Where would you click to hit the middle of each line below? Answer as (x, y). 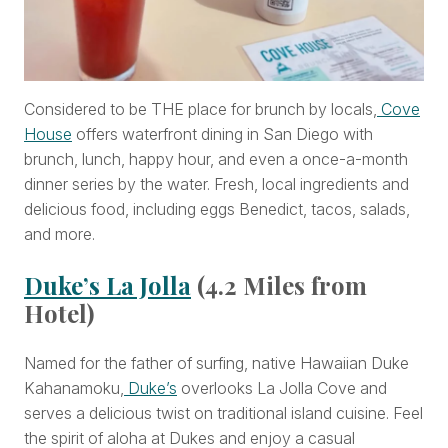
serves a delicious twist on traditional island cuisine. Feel (223, 413)
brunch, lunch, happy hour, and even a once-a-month (216, 159)
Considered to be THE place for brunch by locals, (200, 109)
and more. (59, 234)
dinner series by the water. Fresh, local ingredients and (216, 184)
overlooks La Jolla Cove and (282, 388)
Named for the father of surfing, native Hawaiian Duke (216, 363)
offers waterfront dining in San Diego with (222, 134)
